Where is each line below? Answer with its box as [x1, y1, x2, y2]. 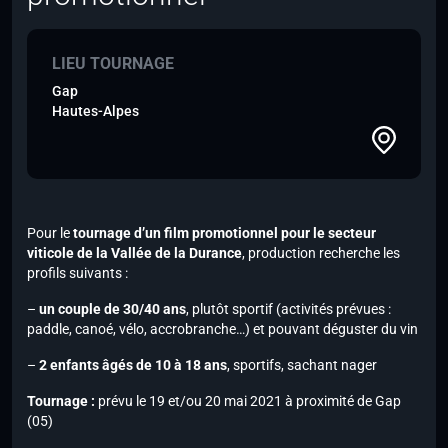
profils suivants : [27, 265, 128, 282]
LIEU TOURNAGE [52, 54, 174, 74]
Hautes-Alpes [52, 103, 139, 120]
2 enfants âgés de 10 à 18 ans [39, 357, 227, 374]
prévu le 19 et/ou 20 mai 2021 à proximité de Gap [95, 393, 401, 410]
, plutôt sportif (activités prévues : [186, 301, 391, 318]
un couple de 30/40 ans [39, 301, 186, 318]
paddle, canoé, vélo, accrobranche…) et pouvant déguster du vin [27, 321, 418, 338]
